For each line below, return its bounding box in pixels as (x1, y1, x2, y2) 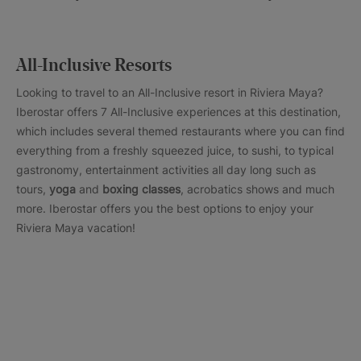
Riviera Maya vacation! (16, 221, 135, 235)
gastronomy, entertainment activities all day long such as (16, 163, 316, 177)
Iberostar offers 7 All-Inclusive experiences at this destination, (16, 105, 341, 119)
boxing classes (102, 182, 180, 197)
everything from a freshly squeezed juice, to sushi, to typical (16, 143, 334, 158)
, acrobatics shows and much (180, 182, 334, 197)
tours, (16, 182, 49, 197)
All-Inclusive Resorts (16, 57, 172, 76)
